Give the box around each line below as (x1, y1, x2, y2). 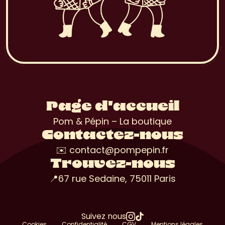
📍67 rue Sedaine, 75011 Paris (49, 172, 176, 185)
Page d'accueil (46, 100, 179, 114)
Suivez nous (81, 210, 126, 222)
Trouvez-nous (50, 158, 175, 171)
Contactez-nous (42, 129, 183, 142)
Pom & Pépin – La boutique (53, 115, 172, 128)
